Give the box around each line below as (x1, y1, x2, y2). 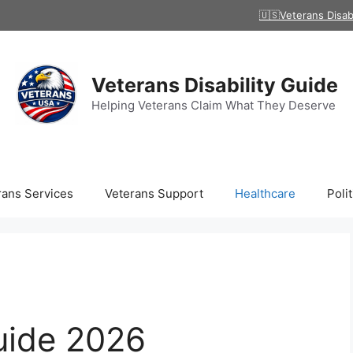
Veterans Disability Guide (91, 73, 338, 97)
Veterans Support (104, 186, 203, 201)
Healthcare (234, 186, 295, 201)
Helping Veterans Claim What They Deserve (91, 98, 336, 113)
